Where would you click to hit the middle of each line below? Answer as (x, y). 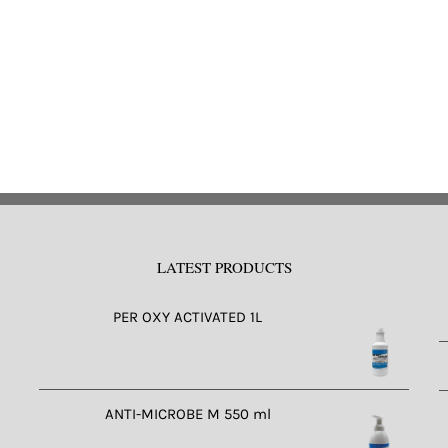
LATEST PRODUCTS (224, 267)
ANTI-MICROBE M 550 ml (187, 413)
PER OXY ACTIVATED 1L (187, 317)
